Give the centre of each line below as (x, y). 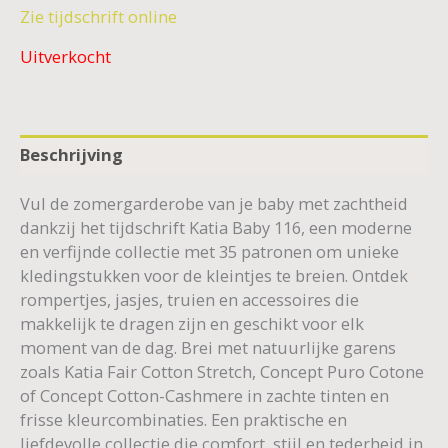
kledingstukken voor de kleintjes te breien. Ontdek (214, 275)
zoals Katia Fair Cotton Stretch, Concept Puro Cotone (222, 371)
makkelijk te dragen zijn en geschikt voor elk (192, 323)
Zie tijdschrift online (98, 16)
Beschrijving (71, 155)
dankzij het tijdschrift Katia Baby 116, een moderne (216, 227)
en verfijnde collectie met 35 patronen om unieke (209, 251)
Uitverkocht (65, 57)
